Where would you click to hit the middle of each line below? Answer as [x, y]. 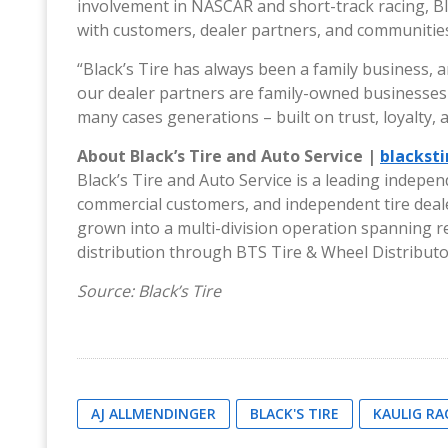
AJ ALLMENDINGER [153, 413]
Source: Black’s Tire [149, 290]
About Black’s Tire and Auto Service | [228, 155]
